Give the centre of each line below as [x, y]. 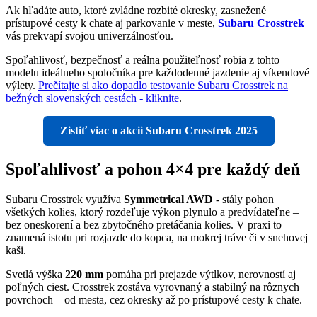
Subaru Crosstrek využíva [65, 199]
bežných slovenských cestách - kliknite [92, 98]
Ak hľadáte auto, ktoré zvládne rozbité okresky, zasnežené [136, 11]
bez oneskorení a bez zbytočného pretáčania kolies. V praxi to [144, 224]
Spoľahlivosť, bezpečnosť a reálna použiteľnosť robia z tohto [143, 60]
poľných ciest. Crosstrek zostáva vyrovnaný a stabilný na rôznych [152, 287]
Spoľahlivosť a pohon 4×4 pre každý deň [153, 169]
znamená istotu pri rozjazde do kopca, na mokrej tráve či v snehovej [157, 237]
